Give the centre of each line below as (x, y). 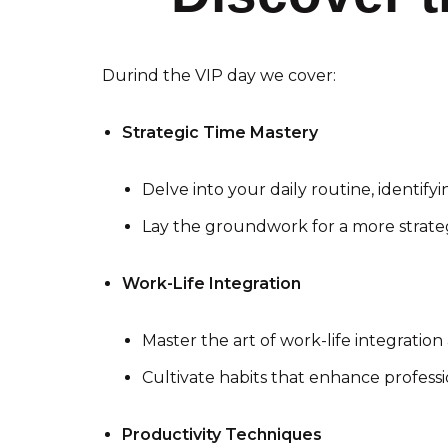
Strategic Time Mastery (220, 133)
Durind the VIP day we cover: (219, 76)
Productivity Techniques (222, 435)
